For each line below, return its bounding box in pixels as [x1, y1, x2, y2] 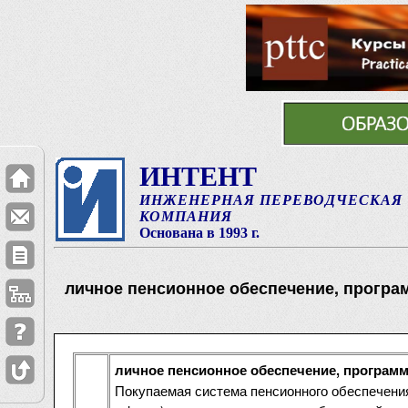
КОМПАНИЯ [138, 209, 232, 224]
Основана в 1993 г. [138, 225, 260, 240]
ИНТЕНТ [138, 161, 257, 191]
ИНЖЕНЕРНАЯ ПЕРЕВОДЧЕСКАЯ [138, 192, 403, 208]
